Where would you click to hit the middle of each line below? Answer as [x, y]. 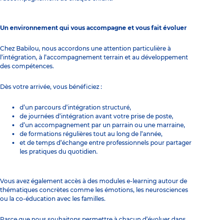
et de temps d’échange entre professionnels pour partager [106, 142]
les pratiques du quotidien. [59, 151]
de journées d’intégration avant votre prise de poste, [96, 116]
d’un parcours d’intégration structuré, [75, 107]
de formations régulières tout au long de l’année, [91, 134]
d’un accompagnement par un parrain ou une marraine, [102, 125]
